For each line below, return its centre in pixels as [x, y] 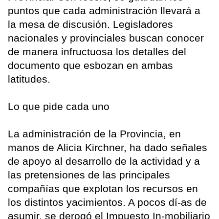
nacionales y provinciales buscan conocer [106, 38]
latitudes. [29, 79]
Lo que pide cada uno [59, 107]
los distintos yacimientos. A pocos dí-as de [107, 202]
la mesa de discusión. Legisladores [90, 24]
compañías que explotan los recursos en [103, 189]
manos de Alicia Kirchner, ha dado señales [108, 148]
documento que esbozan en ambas [90, 66]
